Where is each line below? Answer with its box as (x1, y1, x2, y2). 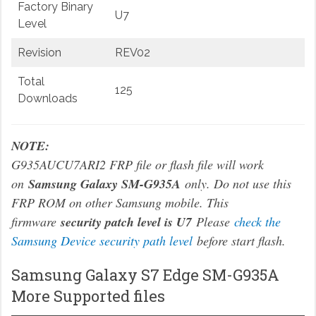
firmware (11, 213, 61, 231)
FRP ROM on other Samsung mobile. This (11, 194, 229, 212)
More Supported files (11, 286, 165, 307)
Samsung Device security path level (11, 232, 193, 250)
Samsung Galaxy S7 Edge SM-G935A (11, 265, 279, 286)
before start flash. (192, 232, 286, 250)
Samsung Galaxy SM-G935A (28, 175, 181, 193)
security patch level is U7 (60, 213, 192, 231)
